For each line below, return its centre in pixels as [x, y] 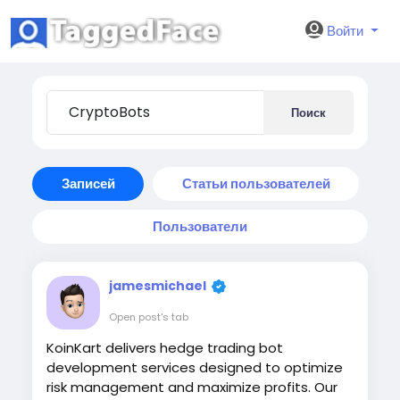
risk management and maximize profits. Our [192, 387]
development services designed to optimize [195, 367]
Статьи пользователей [256, 183]
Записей [88, 183]
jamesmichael [158, 286]
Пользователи [200, 226]
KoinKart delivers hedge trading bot [165, 348]
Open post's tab [149, 317]
